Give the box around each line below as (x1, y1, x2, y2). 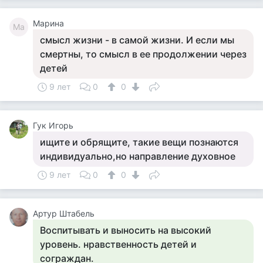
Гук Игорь (33, 120, 73, 130)
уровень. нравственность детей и (40, 238, 197, 250)
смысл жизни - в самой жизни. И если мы (40, 34, 234, 46)
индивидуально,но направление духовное (40, 150, 235, 162)
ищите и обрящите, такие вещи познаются (40, 136, 238, 148)
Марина (33, 18, 64, 28)
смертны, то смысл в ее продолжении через (40, 48, 247, 60)
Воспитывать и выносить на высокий (40, 224, 211, 236)
